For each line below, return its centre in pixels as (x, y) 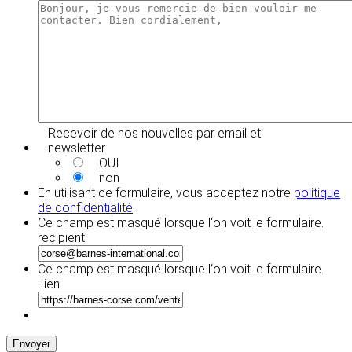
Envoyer (31, 343)
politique (317, 192)
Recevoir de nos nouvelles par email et (154, 133)
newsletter (76, 148)
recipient (61, 237)
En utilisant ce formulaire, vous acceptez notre (166, 192)
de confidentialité (85, 207)
